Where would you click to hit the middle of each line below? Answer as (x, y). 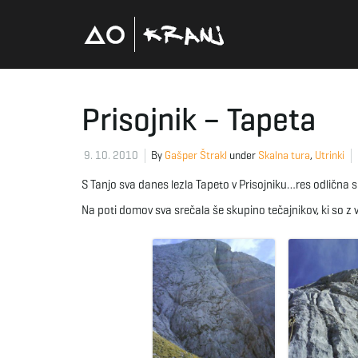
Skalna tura (284, 155)
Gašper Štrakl (196, 155)
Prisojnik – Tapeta (199, 119)
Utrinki (330, 155)
